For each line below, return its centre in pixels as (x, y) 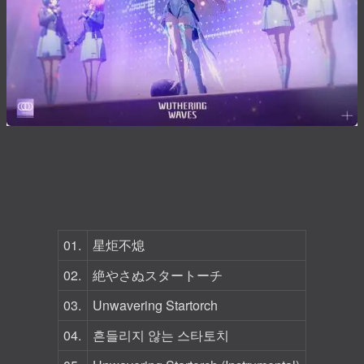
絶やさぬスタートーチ (158, 275)
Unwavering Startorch (156, 305)
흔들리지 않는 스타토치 (161, 335)
